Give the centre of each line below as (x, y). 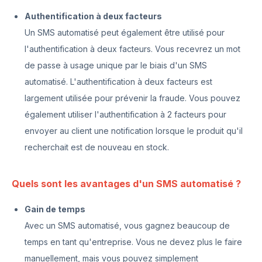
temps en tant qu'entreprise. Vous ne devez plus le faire (133, 242)
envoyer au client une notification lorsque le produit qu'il (134, 131)
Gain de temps (55, 209)
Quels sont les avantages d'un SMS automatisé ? (126, 184)
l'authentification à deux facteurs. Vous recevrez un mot (132, 49)
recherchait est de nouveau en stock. (97, 147)
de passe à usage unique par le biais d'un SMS (116, 65)
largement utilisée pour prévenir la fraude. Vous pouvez (132, 98)
